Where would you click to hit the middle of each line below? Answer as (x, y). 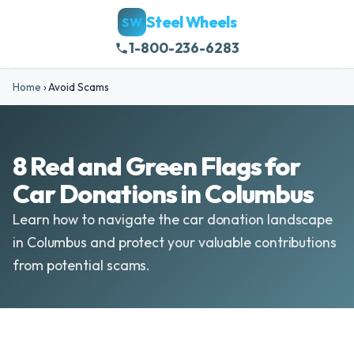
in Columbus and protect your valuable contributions (175, 242)
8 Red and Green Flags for (157, 166)
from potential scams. (82, 265)
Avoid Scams (77, 87)
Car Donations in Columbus (164, 194)
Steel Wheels (191, 22)
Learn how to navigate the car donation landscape (173, 219)
